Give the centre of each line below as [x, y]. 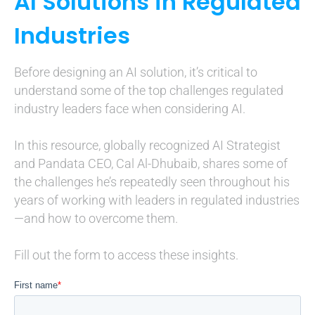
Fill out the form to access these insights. [126, 255]
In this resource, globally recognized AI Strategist [147, 145]
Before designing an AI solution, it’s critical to [136, 72]
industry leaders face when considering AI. [130, 109]
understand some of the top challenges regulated [149, 90]
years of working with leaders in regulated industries [157, 200]
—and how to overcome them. [96, 218]
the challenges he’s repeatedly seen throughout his [152, 182]
